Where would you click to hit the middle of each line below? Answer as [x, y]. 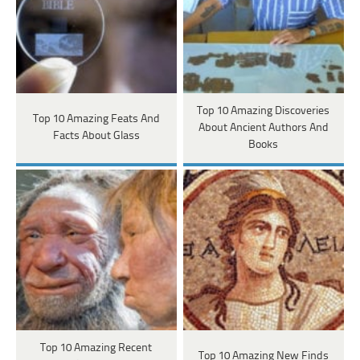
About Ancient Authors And [263, 128]
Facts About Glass [96, 137]
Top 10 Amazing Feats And [96, 120]
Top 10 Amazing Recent [96, 348]
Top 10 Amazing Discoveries [264, 111]
